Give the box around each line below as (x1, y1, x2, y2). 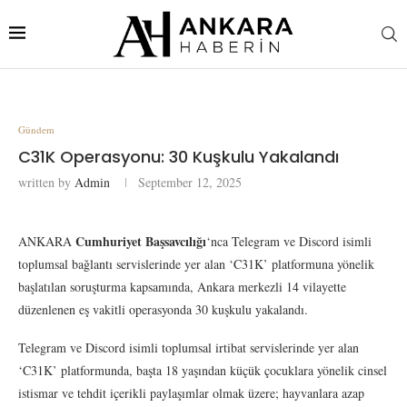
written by (18, 173, 74, 191)
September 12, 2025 (138, 173, 242, 191)
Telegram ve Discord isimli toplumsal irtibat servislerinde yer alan (18, 338, 359, 356)
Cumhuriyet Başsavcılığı (75, 231, 206, 251)
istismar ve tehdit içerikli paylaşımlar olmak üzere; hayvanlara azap (18, 383, 364, 402)
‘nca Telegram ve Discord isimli (206, 232, 372, 250)
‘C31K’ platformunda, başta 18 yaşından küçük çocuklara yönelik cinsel (18, 361, 387, 379)
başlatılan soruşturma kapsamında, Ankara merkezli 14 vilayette (18, 277, 346, 295)
